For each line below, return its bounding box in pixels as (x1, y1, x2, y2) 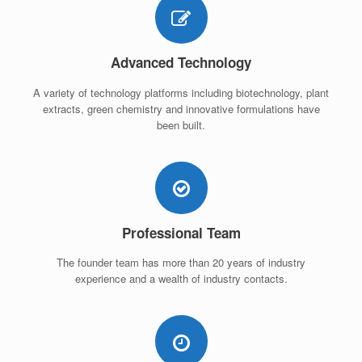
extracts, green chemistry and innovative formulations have (42, 100, 320, 116)
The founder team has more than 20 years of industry (57, 255, 305, 271)
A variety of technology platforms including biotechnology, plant (33, 84, 329, 100)
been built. (157, 116, 205, 133)
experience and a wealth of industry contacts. (74, 271, 288, 287)
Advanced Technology (111, 53, 251, 73)
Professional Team (121, 222, 241, 242)
